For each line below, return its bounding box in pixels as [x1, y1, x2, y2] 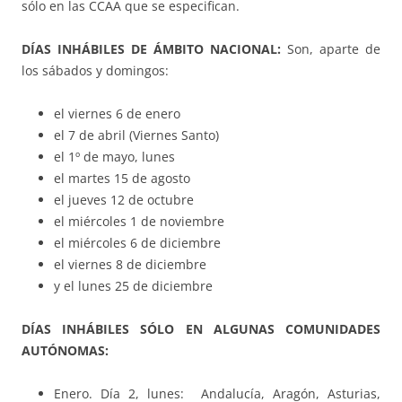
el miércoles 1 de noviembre [54, 213, 224, 231]
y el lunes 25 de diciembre [54, 277, 213, 295]
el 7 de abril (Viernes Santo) [54, 127, 219, 144]
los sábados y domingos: [22, 62, 169, 80]
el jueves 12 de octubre [54, 191, 194, 209]
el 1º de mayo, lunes [54, 148, 175, 166]
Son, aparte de [287, 40, 380, 58]
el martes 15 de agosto [54, 170, 190, 188]
